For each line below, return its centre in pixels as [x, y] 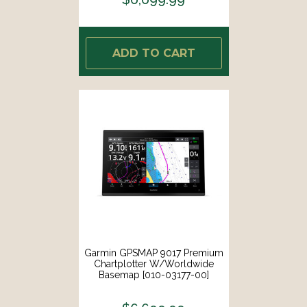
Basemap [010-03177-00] [153, 274]
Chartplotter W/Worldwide [153, 263]
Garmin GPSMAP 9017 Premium [153, 253]
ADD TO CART [153, 53]
